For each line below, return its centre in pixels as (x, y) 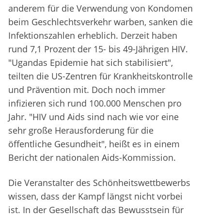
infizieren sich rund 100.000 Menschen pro (95, 103)
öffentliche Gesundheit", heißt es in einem (94, 144)
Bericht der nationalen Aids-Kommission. (92, 158)
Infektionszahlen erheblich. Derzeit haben (93, 36)
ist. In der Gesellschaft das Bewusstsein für (96, 210)
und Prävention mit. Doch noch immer (87, 90)
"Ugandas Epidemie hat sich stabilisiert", (91, 63)
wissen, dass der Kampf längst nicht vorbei (95, 196)
